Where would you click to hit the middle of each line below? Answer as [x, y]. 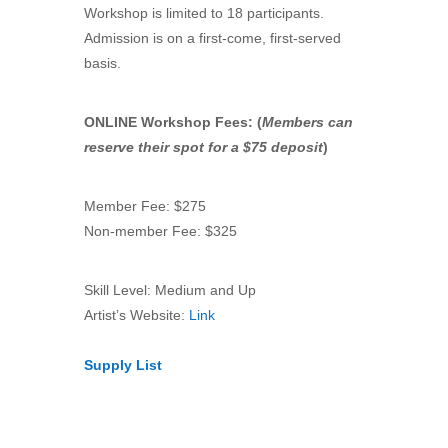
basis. [102, 63]
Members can [307, 122]
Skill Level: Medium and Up [170, 290]
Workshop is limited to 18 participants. [204, 13]
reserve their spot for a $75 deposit [203, 147]
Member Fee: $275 [145, 206]
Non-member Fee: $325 [160, 231]
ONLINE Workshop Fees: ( [173, 122]
